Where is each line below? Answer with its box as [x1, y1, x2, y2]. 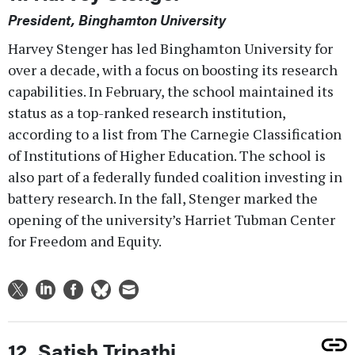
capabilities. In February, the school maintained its [8, 82, 334, 101]
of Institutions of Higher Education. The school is [8, 146, 326, 166]
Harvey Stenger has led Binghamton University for [8, 39, 333, 59]
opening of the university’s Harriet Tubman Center [8, 210, 335, 230]
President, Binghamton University [8, 10, 226, 30]
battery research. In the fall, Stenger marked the [8, 189, 318, 208]
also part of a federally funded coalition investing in [8, 167, 342, 187]
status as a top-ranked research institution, [8, 103, 285, 123]
